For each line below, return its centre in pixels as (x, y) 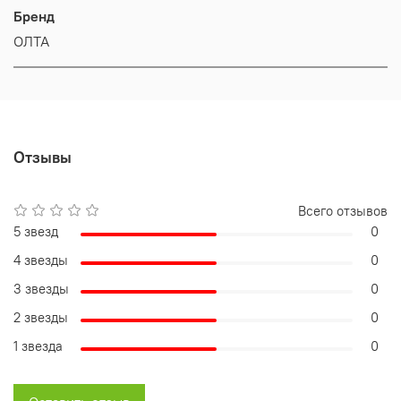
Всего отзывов (343, 210)
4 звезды (41, 260)
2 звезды (41, 317)
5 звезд (36, 231)
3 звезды (41, 288)
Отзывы (43, 158)
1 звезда (38, 346)
